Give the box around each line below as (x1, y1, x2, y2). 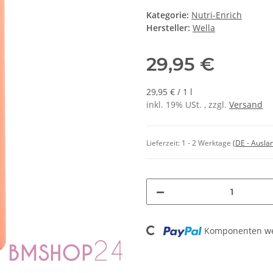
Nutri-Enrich (191, 9, 242, 21)
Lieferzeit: (146, 138, 182, 149)
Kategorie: (146, 9, 191, 21)
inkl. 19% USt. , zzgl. (146, 99, 229, 111)
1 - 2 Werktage (182, 138, 233, 149)
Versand (229, 99, 263, 111)
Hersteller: (146, 22, 190, 34)
